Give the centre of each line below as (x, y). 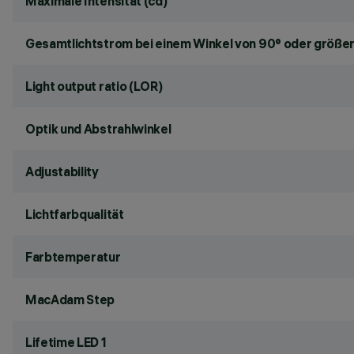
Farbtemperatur (73, 257)
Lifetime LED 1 (66, 342)
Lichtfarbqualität (75, 214)
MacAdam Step (70, 299)
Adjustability (62, 171)
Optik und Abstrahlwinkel (98, 129)
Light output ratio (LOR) (94, 86)
